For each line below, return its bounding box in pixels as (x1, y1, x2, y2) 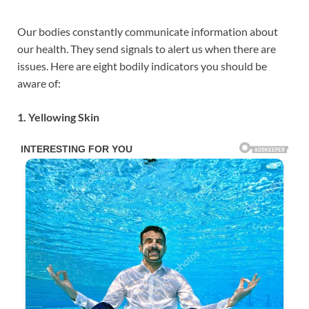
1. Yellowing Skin (17, 110, 99, 124)
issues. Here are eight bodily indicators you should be (17, 59, 267, 73)
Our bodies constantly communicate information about (17, 25, 278, 39)
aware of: (17, 77, 61, 90)
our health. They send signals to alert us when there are (17, 42, 276, 56)
